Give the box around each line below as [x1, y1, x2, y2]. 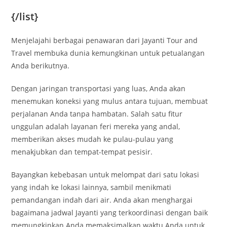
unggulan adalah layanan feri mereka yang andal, [11, 122, 180, 131]
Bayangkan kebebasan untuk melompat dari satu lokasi [11, 170, 200, 179]
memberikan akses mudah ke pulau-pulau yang [11, 134, 174, 144]
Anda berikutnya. [11, 61, 70, 70]
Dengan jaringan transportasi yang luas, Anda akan [11, 84, 186, 93]
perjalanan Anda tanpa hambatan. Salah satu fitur [11, 109, 183, 119]
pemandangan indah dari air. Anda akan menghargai [11, 195, 193, 205]
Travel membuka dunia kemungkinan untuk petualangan [11, 48, 205, 58]
